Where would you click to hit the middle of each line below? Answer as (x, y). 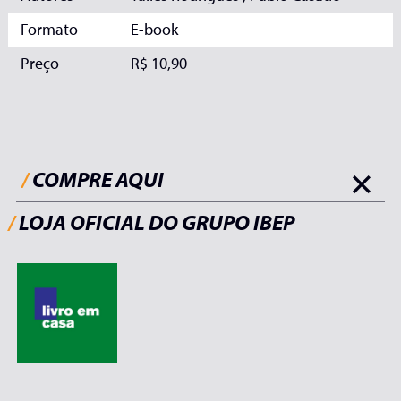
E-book (154, 30)
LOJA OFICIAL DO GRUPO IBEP (157, 222)
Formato (49, 30)
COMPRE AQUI (98, 179)
